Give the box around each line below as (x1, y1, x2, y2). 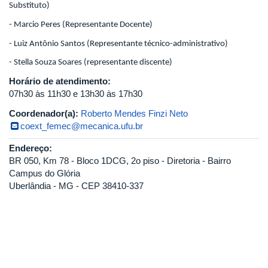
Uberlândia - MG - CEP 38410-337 (9, 181, 144, 191)
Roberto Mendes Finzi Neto (81, 108, 188, 119)
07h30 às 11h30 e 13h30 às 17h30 (9, 89, 142, 99)
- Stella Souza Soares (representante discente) (9, 58, 172, 68)
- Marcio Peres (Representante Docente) (9, 20, 153, 29)
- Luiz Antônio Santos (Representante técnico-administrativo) (9, 39, 228, 48)
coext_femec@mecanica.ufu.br (20, 121, 144, 132)
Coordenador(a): (9, 108, 78, 119)
